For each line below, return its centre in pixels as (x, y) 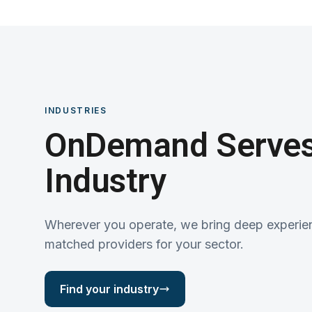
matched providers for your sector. (144, 244)
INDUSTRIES (76, 110)
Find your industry (109, 289)
